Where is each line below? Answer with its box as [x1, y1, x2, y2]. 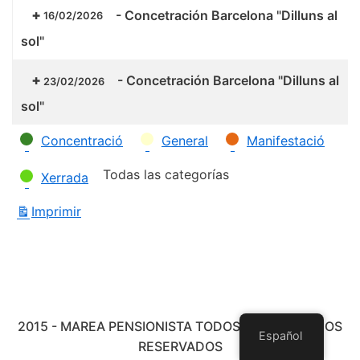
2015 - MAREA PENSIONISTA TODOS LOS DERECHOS [18, 318, 342, 334]
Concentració [41, 133, 123, 149]
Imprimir [31, 203, 81, 220]
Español [259, 329, 303, 342]
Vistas [85, 206, 122, 223]
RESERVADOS [137, 338, 223, 354]
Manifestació [247, 133, 325, 149]
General [162, 133, 208, 149]
